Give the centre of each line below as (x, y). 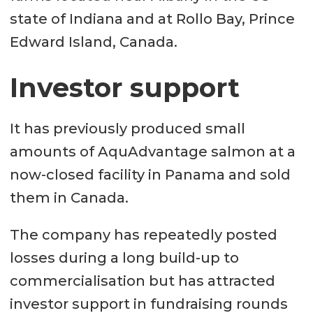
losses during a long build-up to (124, 258)
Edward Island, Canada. (93, 42)
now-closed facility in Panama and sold (150, 175)
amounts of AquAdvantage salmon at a (152, 152)
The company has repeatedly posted (143, 235)
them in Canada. (69, 198)
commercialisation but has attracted (142, 281)
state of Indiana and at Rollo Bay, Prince (152, 19)
